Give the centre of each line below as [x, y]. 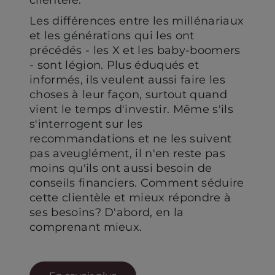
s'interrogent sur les [86, 124]
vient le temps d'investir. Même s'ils [131, 109]
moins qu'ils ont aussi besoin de [121, 168]
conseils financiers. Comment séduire [137, 183]
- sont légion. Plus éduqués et [114, 65]
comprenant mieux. [86, 227]
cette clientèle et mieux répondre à [130, 197]
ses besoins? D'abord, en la [107, 212]
